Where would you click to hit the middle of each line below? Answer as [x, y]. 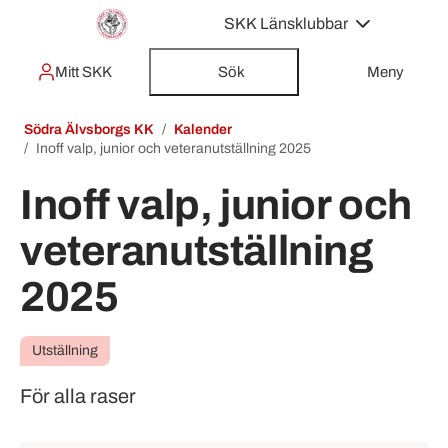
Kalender [203, 129]
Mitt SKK [84, 71]
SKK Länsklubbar [286, 23]
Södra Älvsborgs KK [89, 129]
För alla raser [78, 396]
